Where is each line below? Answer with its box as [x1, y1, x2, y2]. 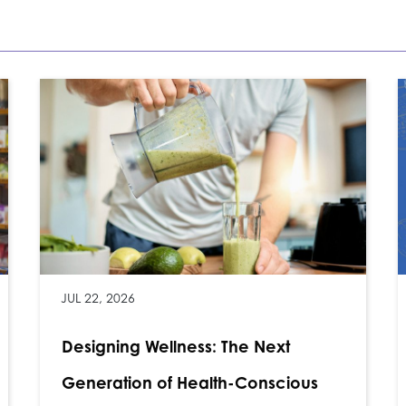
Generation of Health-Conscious [61, 372, 318, 393]
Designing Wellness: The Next [61, 336, 290, 357]
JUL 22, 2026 [61, 290, 136, 306]
